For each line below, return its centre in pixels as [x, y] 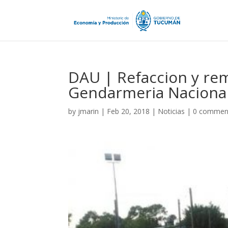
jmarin [89, 111]
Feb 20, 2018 [129, 111]
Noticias [172, 111]
